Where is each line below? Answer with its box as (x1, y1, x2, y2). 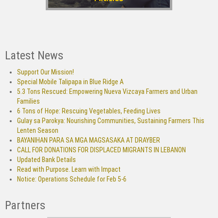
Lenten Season (17, 126, 58, 134)
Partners (5, 198, 45, 212)
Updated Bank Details (17, 155, 76, 163)
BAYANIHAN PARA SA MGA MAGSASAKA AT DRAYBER (17, 136, 160, 144)
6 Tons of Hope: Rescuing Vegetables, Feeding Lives (17, 107, 161, 115)
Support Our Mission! (17, 68, 74, 76)
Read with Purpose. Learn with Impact (17, 165, 121, 173)
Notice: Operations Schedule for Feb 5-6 (17, 175, 127, 183)
